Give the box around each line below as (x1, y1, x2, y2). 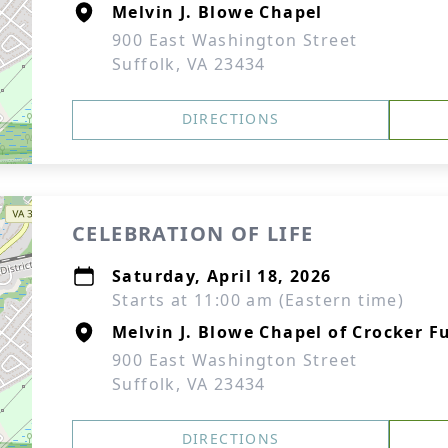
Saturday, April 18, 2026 (112, 265, 332, 287)
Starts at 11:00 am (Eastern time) (112, 289, 405, 311)
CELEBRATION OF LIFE (72, 220, 314, 247)
